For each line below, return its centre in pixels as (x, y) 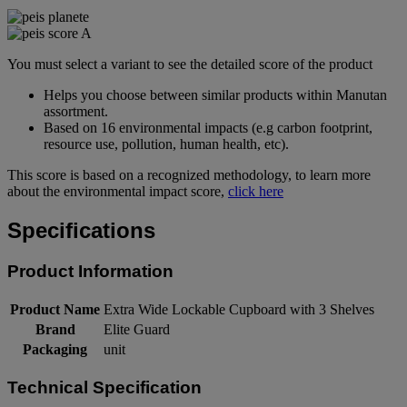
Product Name (55, 309)
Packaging (55, 349)
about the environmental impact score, (118, 192)
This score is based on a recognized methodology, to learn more (189, 175)
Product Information (90, 272)
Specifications (81, 231)
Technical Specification (104, 387)
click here (256, 192)
